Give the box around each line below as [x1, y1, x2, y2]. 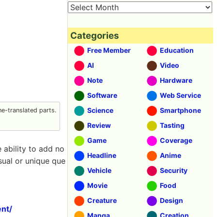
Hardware [160, 76, 192, 84]
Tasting [160, 121, 185, 129]
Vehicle [87, 166, 111, 174]
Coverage [160, 136, 192, 144]
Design [160, 196, 183, 204]
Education [160, 46, 194, 54]
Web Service [160, 91, 201, 99]
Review [87, 121, 111, 129]
